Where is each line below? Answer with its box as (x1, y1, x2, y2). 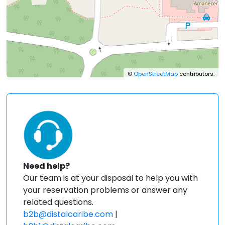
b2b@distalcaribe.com (23, 208, 114, 220)
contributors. (177, 70, 214, 78)
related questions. (23, 196, 94, 208)
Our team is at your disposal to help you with (23, 172, 198, 184)
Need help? (23, 160, 70, 172)
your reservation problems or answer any (23, 184, 188, 196)
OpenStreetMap (133, 70, 178, 78)
